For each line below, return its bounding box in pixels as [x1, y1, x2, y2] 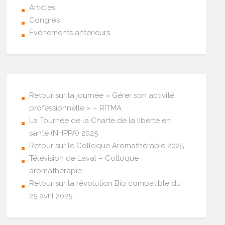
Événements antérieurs [29, 28, 110, 37]
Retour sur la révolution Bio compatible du [29, 178, 181, 188]
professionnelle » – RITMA [29, 103, 122, 113]
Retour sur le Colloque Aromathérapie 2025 [29, 141, 184, 150]
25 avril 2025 [29, 191, 73, 200]
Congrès [29, 15, 60, 25]
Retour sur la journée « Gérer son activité [29, 90, 175, 100]
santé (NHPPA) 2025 [29, 128, 98, 138]
